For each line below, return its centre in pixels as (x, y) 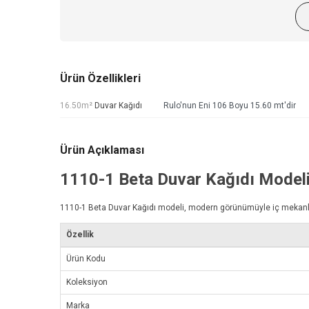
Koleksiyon (87, 282)
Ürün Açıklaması (102, 150)
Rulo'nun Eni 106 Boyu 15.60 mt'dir (230, 106)
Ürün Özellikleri (100, 79)
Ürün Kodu (86, 259)
